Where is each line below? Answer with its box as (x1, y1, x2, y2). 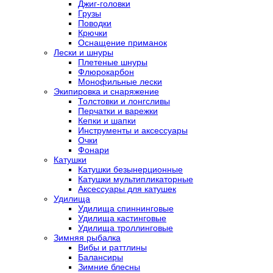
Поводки (78, 18, 112, 29)
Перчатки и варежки (78, 106, 158, 116)
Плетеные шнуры (78, 57, 147, 68)
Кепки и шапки (78, 116, 136, 126)
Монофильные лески (78, 77, 162, 87)
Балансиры (78, 252, 123, 263)
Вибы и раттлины (78, 243, 147, 253)
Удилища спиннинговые (78, 204, 174, 214)
